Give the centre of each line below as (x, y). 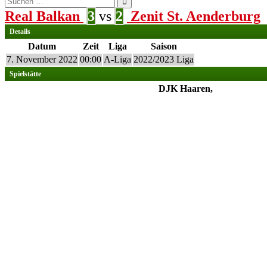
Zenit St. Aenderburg (195, 16)
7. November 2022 (42, 59)
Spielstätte (25, 74)
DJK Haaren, (185, 89)
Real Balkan (42, 16)
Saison (164, 46)
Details (20, 32)
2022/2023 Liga (164, 59)
